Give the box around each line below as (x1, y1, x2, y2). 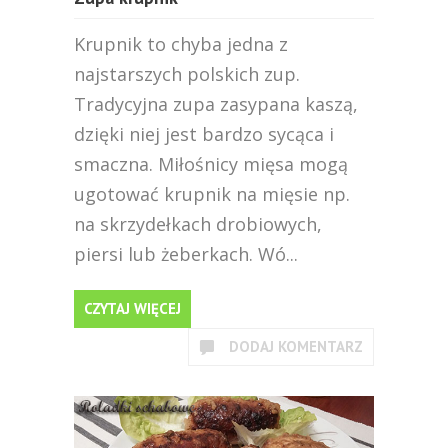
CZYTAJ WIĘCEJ (84, 299, 181, 318)
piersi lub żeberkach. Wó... (74, 242, 298, 266)
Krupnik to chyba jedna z (74, 32, 288, 56)
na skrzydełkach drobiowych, (74, 212, 322, 236)
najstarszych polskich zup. (74, 62, 300, 86)
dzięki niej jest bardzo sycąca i (74, 122, 334, 146)
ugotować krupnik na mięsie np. (74, 182, 350, 206)
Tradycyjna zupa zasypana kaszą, (74, 92, 358, 116)
